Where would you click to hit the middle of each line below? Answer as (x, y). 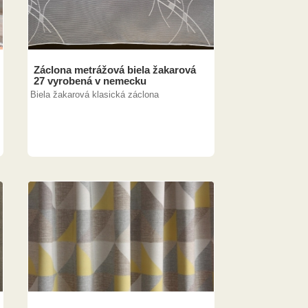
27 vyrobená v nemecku (90, 81)
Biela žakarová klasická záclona (96, 95)
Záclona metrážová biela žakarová (115, 70)
